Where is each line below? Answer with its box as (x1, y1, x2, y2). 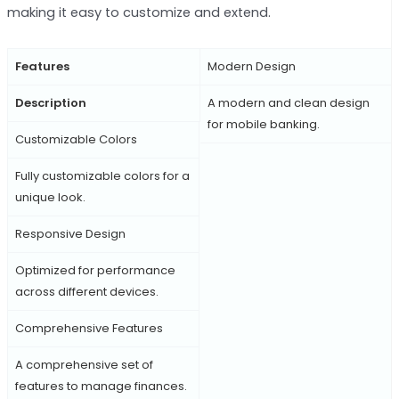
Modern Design (207, 57, 296, 75)
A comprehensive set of (14, 355, 153, 373)
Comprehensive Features (14, 319, 163, 337)
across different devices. (14, 282, 159, 300)
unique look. (14, 188, 85, 206)
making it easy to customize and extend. (6, 4, 271, 22)
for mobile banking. (207, 115, 320, 133)
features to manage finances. (14, 377, 187, 395)
